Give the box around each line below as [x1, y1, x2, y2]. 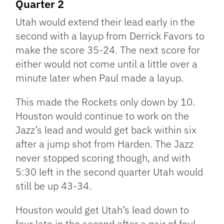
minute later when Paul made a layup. [15, 71, 184, 85]
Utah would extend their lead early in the [15, 15, 195, 29]
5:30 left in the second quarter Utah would [15, 165, 203, 179]
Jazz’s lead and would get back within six [15, 123, 197, 137]
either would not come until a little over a [15, 57, 198, 71]
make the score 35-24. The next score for [15, 43, 200, 57]
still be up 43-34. [15, 179, 92, 193]
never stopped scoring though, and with [15, 151, 191, 165]
